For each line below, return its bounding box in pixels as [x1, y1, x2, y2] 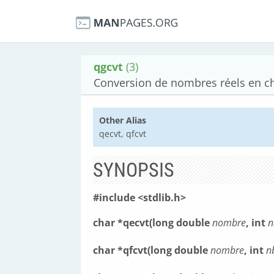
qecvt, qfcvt [99, 128, 146, 139]
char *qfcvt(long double [93, 243, 210, 257]
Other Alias [99, 114, 146, 126]
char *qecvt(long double [93, 216, 212, 229]
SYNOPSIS [93, 158, 174, 182]
